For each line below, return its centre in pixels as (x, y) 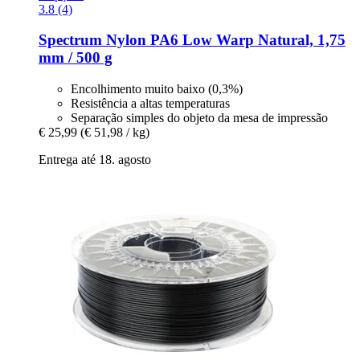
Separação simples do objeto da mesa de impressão (199, 118)
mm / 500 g (76, 58)
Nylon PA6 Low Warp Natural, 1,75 (224, 40)
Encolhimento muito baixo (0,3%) (157, 89)
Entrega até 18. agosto (95, 160)
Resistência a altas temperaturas (150, 104)
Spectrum (70, 40)
